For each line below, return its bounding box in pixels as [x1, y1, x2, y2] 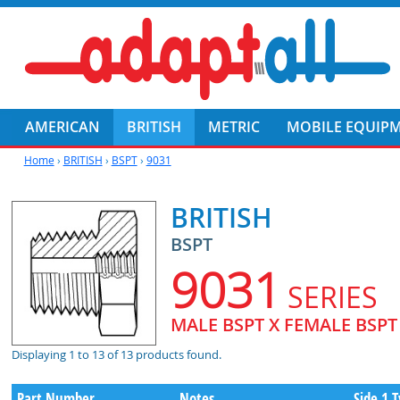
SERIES [287, 278, 379, 316]
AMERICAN [25, 117, 101, 137]
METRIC [208, 117, 261, 137]
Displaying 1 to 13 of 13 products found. [12, 346, 222, 362]
